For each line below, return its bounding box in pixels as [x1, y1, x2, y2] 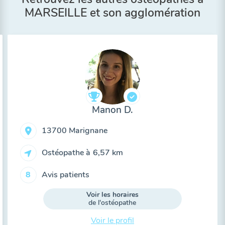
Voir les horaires [86, 190, 139, 199]
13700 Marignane [41, 125, 107, 136]
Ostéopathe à [41, 147, 90, 158]
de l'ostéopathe [88, 198, 137, 207]
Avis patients [41, 169, 89, 180]
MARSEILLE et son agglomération [25, 5, 200, 21]
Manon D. [92, 103, 133, 117]
